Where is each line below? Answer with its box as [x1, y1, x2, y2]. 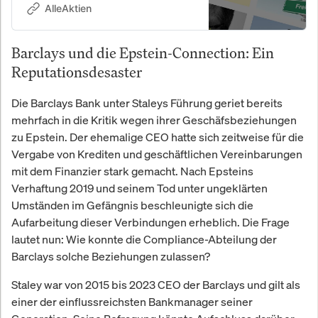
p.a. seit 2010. [26, 1, 92, 14]
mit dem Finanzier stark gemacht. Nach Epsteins [11, 163, 253, 180]
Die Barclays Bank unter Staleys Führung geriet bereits [11, 95, 283, 111]
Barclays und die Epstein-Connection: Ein [11, 43, 274, 62]
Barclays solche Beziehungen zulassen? [11, 248, 210, 265]
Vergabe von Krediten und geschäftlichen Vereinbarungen [11, 146, 302, 163]
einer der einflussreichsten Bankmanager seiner [11, 294, 253, 310]
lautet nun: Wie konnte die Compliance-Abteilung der [11, 231, 277, 248]
